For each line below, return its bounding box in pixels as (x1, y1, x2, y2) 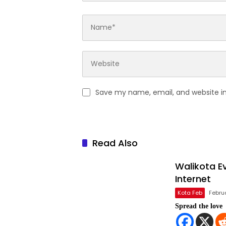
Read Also (92, 136, 138, 149)
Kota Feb (178, 188, 202, 197)
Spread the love (175, 202, 222, 210)
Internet (175, 172, 211, 185)
